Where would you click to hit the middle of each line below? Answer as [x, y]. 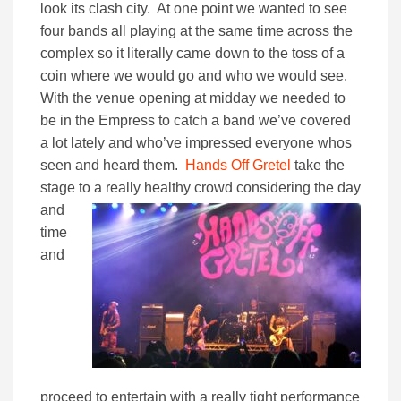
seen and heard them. [111, 165]
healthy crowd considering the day [252, 187]
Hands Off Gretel [236, 165]
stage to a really [92, 187]
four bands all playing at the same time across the [196, 30]
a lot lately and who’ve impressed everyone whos [196, 142]
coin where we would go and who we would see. [194, 75]
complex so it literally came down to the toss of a [192, 53]
